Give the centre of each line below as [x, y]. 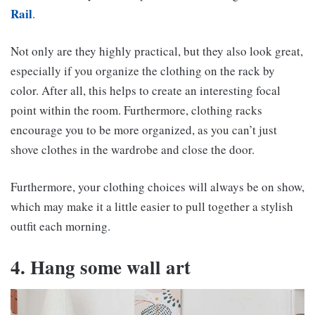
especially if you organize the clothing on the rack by [143, 70]
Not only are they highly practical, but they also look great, [157, 51]
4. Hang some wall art [101, 266]
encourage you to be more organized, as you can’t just [144, 129]
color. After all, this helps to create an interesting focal [146, 90]
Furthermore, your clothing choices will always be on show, [157, 186]
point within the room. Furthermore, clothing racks [136, 110]
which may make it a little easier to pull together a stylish [152, 206]
